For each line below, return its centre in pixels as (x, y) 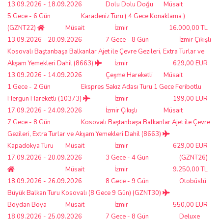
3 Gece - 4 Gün (127, 157)
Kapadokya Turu (30, 146)
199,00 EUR (190, 98)
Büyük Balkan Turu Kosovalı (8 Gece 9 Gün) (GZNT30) (85, 193)
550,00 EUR (190, 205)
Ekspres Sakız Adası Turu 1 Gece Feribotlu (141, 87)
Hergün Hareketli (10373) (45, 98)
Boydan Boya (27, 205)
